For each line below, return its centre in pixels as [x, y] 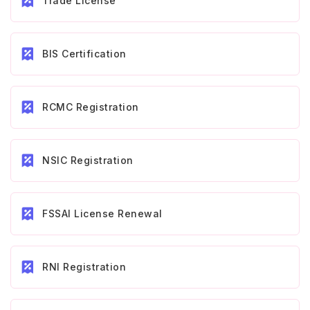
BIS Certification [84, 53]
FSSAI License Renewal [102, 213]
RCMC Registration [91, 107]
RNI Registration [84, 266]
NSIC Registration [88, 160]
